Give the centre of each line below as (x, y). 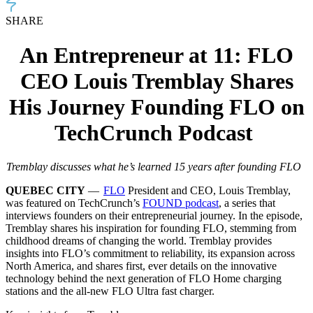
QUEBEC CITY (45, 191)
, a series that (247, 203)
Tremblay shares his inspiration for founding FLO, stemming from (151, 228)
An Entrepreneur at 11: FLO (156, 55)
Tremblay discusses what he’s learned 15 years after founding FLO (155, 167)
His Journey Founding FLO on (156, 107)
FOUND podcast (181, 203)
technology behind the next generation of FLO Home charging (144, 279)
